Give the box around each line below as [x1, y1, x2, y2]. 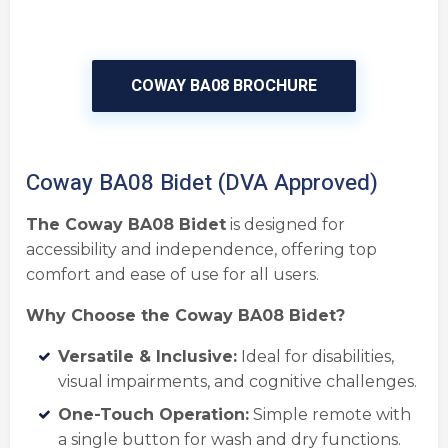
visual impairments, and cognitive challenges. [58, 371, 417, 391]
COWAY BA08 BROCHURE [131, 74, 317, 98]
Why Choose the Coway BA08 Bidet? [26, 305, 345, 325]
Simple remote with [253, 404, 411, 424]
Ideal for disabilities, [241, 346, 394, 366]
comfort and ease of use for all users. [26, 264, 319, 284]
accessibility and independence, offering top [26, 239, 377, 259]
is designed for [230, 214, 345, 234]
